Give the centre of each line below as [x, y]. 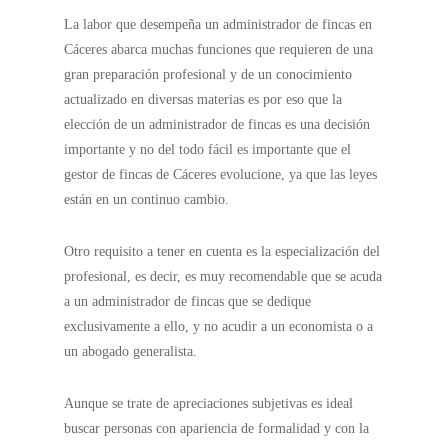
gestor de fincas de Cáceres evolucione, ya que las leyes [221, 174]
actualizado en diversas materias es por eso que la [203, 99]
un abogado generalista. [131, 351]
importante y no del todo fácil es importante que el [208, 149]
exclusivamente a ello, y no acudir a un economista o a [219, 326]
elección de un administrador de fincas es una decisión [217, 124]
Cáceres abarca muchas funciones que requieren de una [219, 49]
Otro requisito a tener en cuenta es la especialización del [222, 251]
